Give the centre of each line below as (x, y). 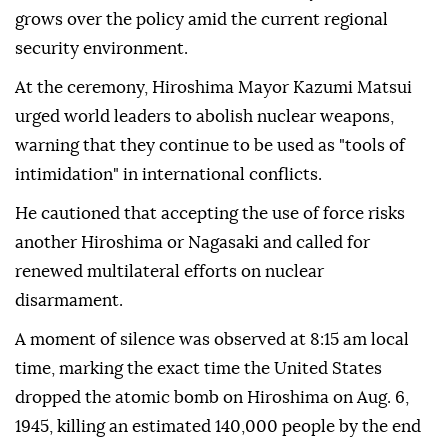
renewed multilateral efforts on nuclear (169, 272)
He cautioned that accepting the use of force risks (210, 214)
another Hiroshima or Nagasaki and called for (192, 243)
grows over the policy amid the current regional (201, 20)
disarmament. (69, 301)
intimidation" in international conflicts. (168, 175)
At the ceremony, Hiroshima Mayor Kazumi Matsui (213, 88)
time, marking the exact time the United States (198, 369)
